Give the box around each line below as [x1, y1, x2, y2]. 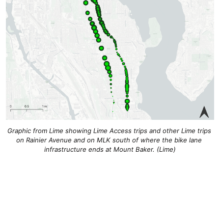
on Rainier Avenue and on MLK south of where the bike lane [16, 136, 202, 144]
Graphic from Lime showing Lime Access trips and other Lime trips [7, 127, 211, 135]
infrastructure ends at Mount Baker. [44, 145, 157, 154]
